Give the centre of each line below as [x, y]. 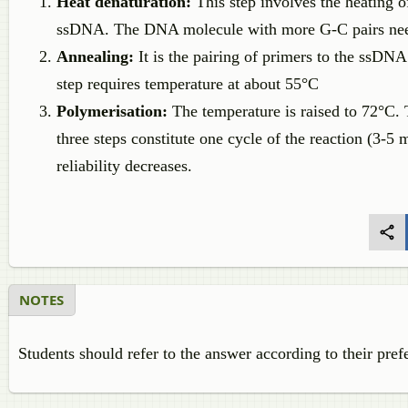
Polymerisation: [112, 111]
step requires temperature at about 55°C [188, 84]
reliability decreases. [124, 166]
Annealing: [95, 56]
